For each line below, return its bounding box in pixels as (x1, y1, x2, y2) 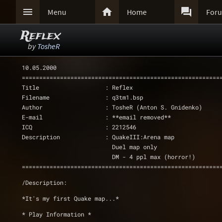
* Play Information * (22, 210, 91, 218)
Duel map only (105, 143, 161, 151)
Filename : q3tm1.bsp (22, 93, 143, 101)
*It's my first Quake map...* (22, 194, 119, 202)
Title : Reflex (22, 83, 133, 91)
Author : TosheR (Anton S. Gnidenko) (22, 103, 202, 111)
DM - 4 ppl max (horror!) (105, 153, 195, 161)
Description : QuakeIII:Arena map (22, 133, 178, 141)
